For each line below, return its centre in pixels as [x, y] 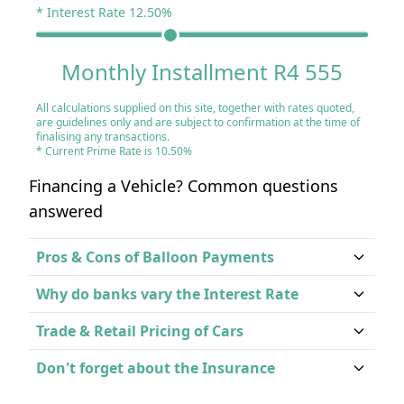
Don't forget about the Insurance [156, 368]
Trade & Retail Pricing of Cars [140, 331]
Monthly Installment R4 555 [202, 72]
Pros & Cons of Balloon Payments [155, 257]
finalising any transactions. [103, 137]
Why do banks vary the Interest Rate [167, 294]
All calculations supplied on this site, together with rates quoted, [195, 108]
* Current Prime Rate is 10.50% [114, 151]
